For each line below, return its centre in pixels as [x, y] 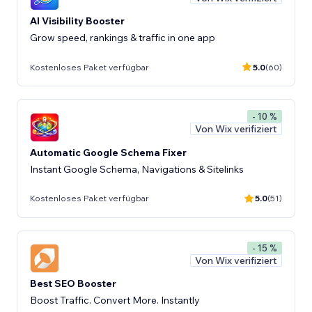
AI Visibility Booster [77, 21]
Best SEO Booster [73, 283]
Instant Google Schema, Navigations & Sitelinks [137, 169]
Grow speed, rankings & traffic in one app [123, 38]
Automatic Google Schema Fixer [108, 152]
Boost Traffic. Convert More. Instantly [115, 300]
